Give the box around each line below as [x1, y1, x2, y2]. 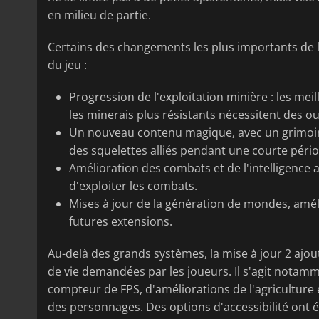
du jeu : [48, 57, 87, 73]
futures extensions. [68, 214, 172, 230]
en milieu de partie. [48, 7, 151, 23]
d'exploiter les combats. [68, 178, 197, 194]
